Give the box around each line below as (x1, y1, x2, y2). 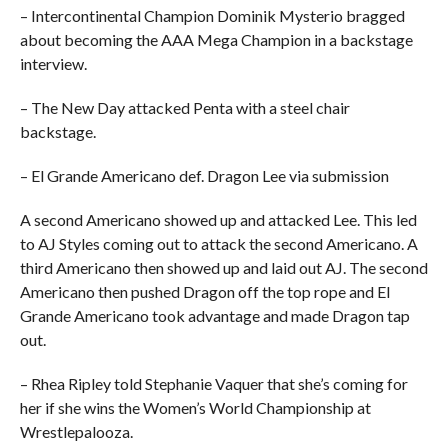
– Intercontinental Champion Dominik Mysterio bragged (19, 6, 405, 25)
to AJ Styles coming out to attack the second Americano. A (19, 234, 418, 253)
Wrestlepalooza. (19, 422, 133, 441)
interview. (19, 54, 87, 73)
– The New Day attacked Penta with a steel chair (19, 98, 350, 117)
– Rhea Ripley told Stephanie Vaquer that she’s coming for (19, 374, 408, 393)
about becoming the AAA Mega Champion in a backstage (19, 30, 413, 49)
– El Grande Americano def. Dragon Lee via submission (19, 166, 389, 185)
